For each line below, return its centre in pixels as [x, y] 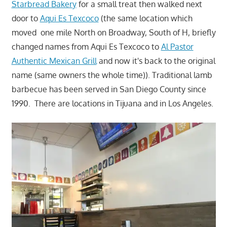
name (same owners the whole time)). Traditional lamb [112, 75]
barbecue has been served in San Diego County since [109, 89]
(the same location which [145, 18]
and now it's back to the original [156, 61]
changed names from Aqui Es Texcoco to [86, 47]
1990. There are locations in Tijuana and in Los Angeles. [112, 104]
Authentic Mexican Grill [54, 61]
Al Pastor [177, 47]
